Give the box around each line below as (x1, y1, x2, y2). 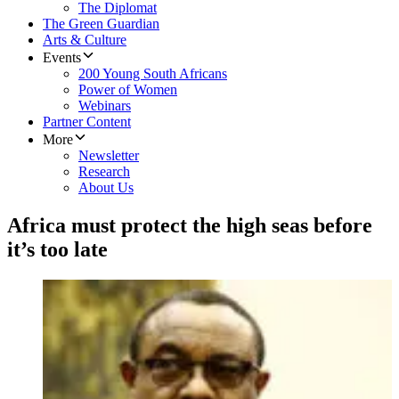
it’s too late (7, 238, 108, 262)
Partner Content (43, 114, 131, 130)
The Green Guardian (43, 16, 159, 32)
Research (78, 164, 130, 180)
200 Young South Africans (78, 66, 227, 82)
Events (43, 50, 81, 66)
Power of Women (78, 82, 177, 98)
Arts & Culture (43, 32, 126, 48)
